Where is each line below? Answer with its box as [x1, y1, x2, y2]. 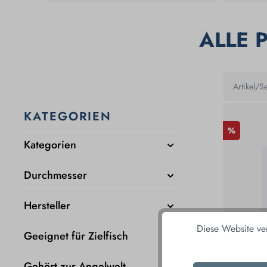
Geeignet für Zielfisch [24, 228, 128, 244]
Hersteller [24, 197, 70, 213]
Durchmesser [24, 167, 87, 183]
